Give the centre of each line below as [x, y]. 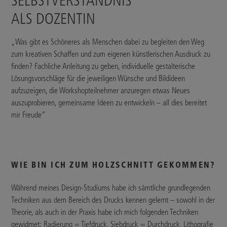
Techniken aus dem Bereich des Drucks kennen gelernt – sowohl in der [113, 200]
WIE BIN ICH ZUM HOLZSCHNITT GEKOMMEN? [113, 165]
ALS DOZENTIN [53, 18]
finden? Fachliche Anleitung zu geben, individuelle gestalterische [103, 66]
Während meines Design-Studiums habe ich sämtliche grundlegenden [111, 188]
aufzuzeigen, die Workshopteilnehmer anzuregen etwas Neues [101, 90]
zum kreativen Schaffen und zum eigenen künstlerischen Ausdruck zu [111, 54]
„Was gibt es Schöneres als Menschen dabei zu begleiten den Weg [108, 42]
